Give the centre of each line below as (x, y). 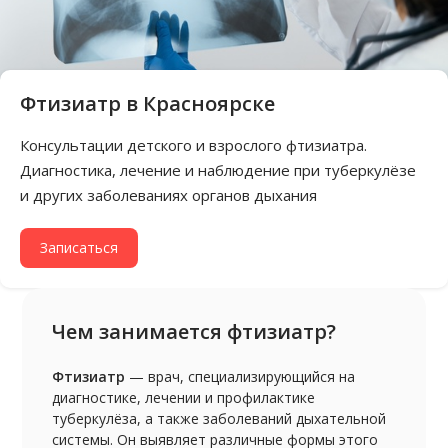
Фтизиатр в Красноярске (147, 103)
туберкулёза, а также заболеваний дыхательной (219, 418)
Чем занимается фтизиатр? (194, 331)
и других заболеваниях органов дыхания (168, 195)
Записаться (79, 247)
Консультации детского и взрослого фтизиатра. (193, 145)
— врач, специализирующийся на (240, 376)
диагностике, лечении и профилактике (184, 397)
